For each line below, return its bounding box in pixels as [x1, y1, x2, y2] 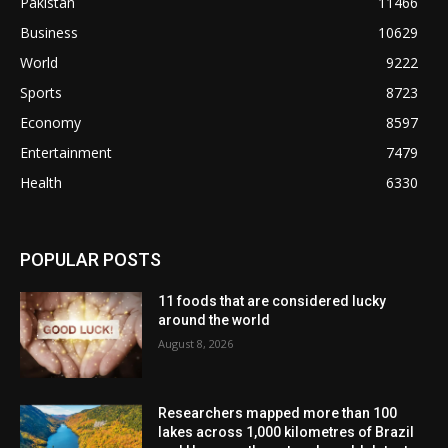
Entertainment [20, 143, 112, 163]
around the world [158, 312, 271, 329]
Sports [20, 83, 62, 103]
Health [20, 173, 62, 193]
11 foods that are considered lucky [158, 293, 387, 310]
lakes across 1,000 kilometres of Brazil [158, 423, 415, 440]
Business [20, 23, 78, 43]
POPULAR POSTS [20, 249, 161, 271]
